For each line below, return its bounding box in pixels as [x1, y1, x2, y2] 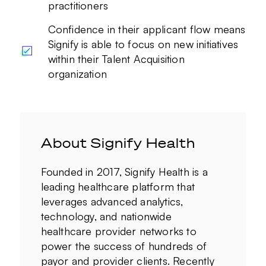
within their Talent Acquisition [47, 52, 185, 65]
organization [47, 66, 107, 80]
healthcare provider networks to [40, 224, 197, 238]
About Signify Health [40, 135, 195, 151]
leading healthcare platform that [40, 180, 195, 194]
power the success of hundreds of [40, 239, 207, 253]
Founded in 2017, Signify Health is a [40, 165, 208, 179]
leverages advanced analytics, [40, 195, 183, 208]
